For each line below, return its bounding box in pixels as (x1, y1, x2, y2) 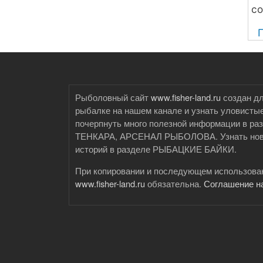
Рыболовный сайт (75, 90, 151, 103)
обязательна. (145, 177, 204, 190)
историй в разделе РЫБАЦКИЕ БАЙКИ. (75, 142, 237, 155)
